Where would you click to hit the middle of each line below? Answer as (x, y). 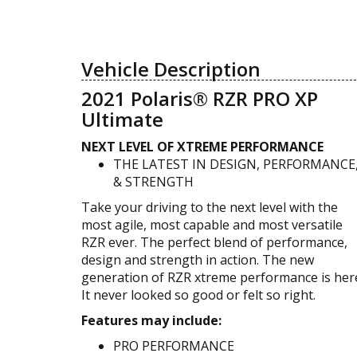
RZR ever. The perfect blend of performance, (214, 242)
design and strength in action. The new (198, 259)
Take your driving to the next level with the (210, 207)
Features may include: (151, 320)
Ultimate (122, 119)
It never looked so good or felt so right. (198, 294)
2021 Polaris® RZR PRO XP (200, 98)
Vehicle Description (171, 69)
